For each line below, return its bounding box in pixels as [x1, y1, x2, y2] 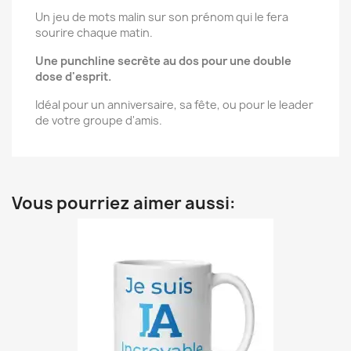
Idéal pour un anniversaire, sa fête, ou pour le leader [35, 97, 313, 112]
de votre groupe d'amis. [35, 113, 162, 128]
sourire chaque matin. [35, 25, 153, 40]
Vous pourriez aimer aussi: [12, 192, 236, 215]
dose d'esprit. [35, 69, 111, 84]
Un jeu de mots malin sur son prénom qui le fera [35, 9, 288, 24]
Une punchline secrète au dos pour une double [35, 53, 291, 68]
